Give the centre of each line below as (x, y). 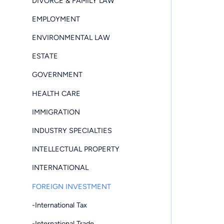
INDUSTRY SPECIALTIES (72, 131)
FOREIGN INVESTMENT (71, 186)
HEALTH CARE (56, 93)
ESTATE (45, 56)
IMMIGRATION (56, 112)
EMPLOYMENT (56, 19)
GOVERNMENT (57, 75)
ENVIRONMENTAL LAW (71, 38)
